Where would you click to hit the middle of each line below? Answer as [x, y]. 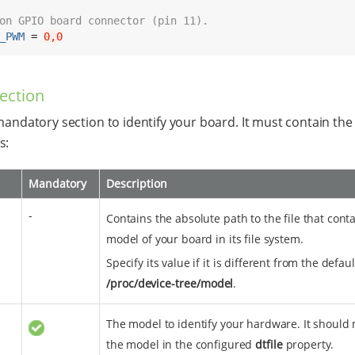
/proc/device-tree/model [170, 284]
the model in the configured [181, 345]
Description [137, 184]
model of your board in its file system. [205, 239]
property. [308, 345]
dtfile [269, 345]
